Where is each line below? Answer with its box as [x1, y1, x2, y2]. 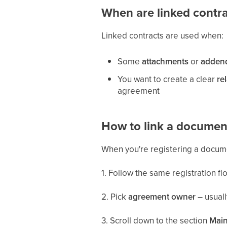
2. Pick [101, 191, 128, 203]
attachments [141, 55, 188, 67]
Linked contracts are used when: [101, 29, 223, 42]
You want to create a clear [117, 73, 217, 85]
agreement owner [128, 191, 196, 203]
